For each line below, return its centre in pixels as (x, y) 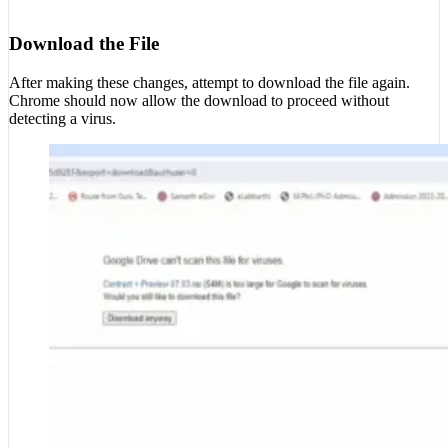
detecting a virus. (62, 118)
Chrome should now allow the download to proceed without (199, 100)
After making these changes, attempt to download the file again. (209, 82)
